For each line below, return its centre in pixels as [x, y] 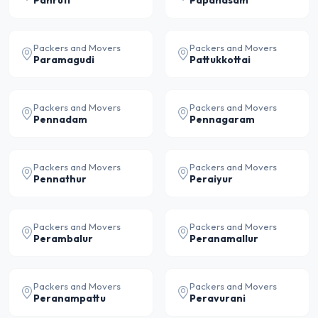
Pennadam [60, 119]
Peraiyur [211, 179]
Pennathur [60, 179]
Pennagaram [222, 119]
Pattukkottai [220, 60]
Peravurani [218, 298]
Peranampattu [70, 298]
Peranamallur [224, 238]
